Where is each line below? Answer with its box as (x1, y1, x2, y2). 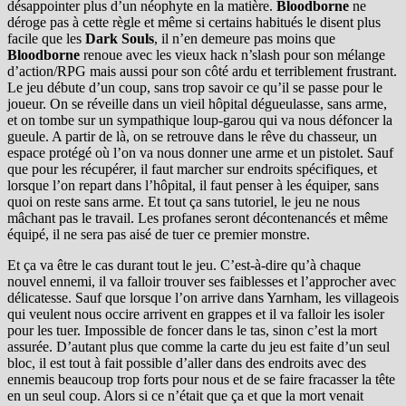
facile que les (7, 30, 85, 46)
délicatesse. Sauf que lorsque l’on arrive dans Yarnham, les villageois (7, 289, 399, 305)
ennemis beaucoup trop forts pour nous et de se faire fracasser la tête (7, 371, 395, 387)
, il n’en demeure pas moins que (154, 30, 335, 46)
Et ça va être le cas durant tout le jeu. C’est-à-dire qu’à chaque (7, 256, 361, 273)
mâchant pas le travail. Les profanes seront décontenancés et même (7, 209, 388, 226)
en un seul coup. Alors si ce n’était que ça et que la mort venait (7, 387, 363, 403)
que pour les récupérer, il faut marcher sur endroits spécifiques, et (7, 160, 377, 177)
